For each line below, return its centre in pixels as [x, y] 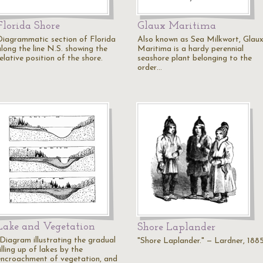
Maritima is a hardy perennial [190, 49]
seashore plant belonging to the [195, 58]
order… [150, 68]
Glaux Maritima [177, 26]
